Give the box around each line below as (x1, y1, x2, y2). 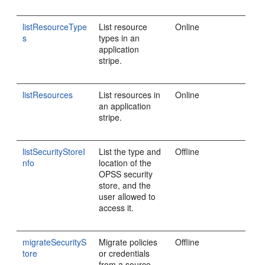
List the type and (99, 146, 161, 157)
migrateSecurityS (22, 236, 87, 248)
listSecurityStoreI (22, 146, 86, 157)
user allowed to (99, 190, 156, 202)
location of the (99, 157, 152, 169)
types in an (99, 32, 140, 44)
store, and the (99, 179, 151, 191)
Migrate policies (99, 236, 158, 248)
